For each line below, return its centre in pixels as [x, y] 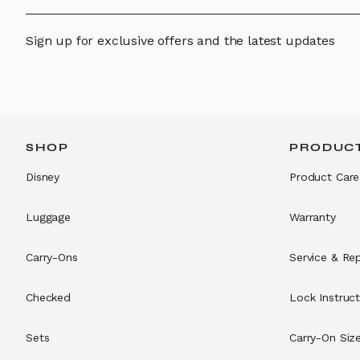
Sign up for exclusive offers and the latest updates [180, 41]
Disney [43, 177]
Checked [49, 297]
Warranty [313, 217]
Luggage [49, 217]
